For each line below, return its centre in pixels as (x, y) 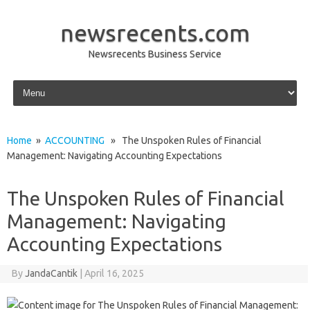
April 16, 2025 (114, 273)
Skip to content (43, 82)
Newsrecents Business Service (155, 54)
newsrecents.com (155, 33)
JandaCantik (51, 273)
